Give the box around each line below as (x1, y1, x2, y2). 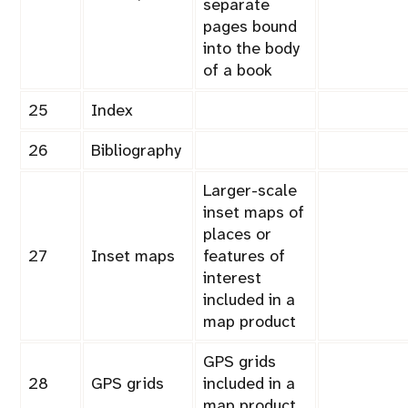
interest (203, 267, 261, 290)
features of (203, 245, 285, 268)
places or (203, 223, 271, 246)
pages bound (203, 15, 297, 38)
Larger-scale (203, 179, 297, 202)
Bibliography (91, 139, 181, 162)
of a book (203, 59, 272, 82)
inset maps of (203, 201, 304, 224)
